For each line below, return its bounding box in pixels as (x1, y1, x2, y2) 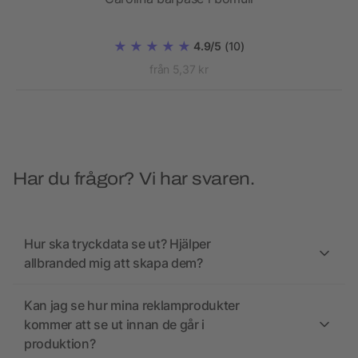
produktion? (24, 336, 96, 352)
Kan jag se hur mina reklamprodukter (24, 297, 240, 314)
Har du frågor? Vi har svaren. (13, 169, 255, 189)
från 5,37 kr (149, 62, 209, 77)
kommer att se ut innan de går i (24, 316, 205, 333)
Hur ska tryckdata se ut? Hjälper (24, 236, 211, 253)
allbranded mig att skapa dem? (24, 255, 203, 272)
